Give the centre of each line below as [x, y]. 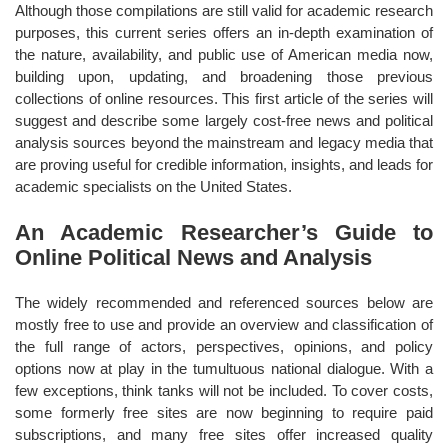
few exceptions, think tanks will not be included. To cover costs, [224, 390]
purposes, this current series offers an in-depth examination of [224, 32]
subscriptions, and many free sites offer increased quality [224, 434]
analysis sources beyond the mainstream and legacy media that [224, 142]
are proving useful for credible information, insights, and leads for [224, 164]
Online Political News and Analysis [193, 257]
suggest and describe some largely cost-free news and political [224, 120]
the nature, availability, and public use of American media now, [224, 54]
